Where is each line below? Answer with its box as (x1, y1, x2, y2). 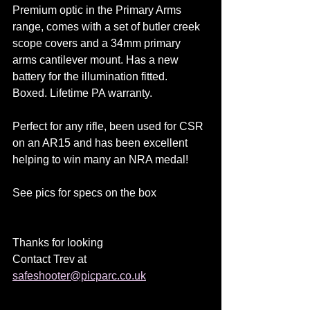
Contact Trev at (12, 253, 89, 265)
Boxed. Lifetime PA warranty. (12, 87, 152, 99)
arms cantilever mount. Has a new (12, 54, 181, 66)
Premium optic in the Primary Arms (12, 4, 184, 16)
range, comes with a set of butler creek (12, 21, 203, 33)
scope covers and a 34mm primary (12, 37, 183, 49)
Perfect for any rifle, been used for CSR (12, 120, 206, 132)
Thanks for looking (12, 237, 103, 248)
